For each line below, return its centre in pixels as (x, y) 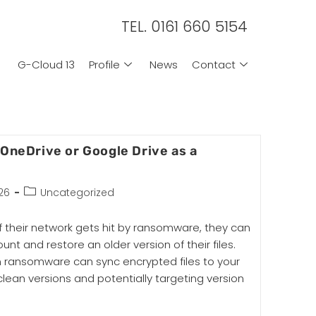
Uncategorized (77, 193)
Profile (104, 64)
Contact (213, 64)
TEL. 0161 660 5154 (184, 26)
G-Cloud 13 (46, 64)
